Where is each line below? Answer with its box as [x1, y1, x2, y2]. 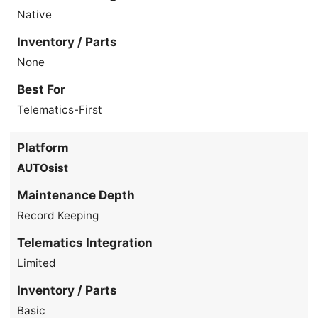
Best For [17, 82, 66, 97]
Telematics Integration [17, 235, 153, 250]
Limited [17, 256, 57, 270]
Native [17, 7, 53, 21]
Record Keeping [17, 208, 99, 222]
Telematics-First [17, 102, 103, 116]
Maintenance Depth [17, 187, 136, 202]
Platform [17, 140, 70, 155]
